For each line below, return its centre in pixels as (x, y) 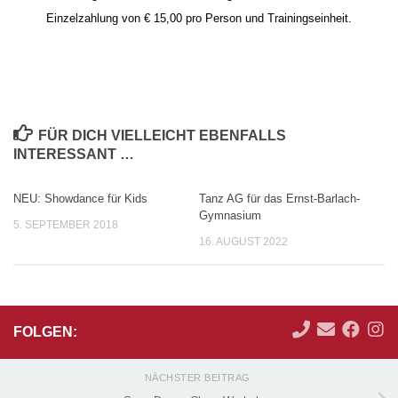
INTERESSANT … (74, 155)
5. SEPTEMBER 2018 (66, 225)
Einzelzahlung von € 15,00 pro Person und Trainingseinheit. (199, 19)
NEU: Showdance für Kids (80, 199)
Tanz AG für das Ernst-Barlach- (279, 199)
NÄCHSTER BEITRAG (199, 377)
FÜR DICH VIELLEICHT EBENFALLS (162, 136)
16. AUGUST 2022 (243, 242)
